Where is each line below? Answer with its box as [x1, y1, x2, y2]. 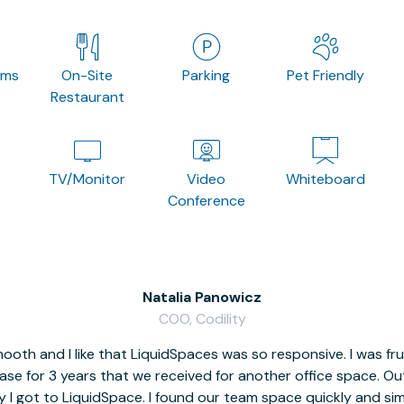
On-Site [61, 66, 114, 85]
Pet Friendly [287, 66, 365, 85]
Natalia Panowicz [142, 288, 262, 307]
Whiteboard [286, 170, 366, 188]
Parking [182, 66, 231, 85]
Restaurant [50, 87, 124, 106]
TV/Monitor [49, 170, 126, 188]
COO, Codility [158, 309, 246, 328]
